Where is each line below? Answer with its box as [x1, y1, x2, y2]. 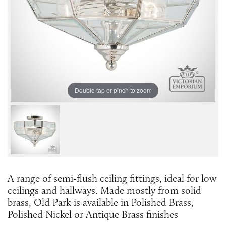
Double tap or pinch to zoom [74, 86, 152, 95]
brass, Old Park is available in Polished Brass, [8, 196, 194, 208]
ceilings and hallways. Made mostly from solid [8, 184, 201, 196]
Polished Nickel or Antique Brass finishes [8, 208, 178, 220]
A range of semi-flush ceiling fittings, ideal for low [8, 172, 217, 184]
